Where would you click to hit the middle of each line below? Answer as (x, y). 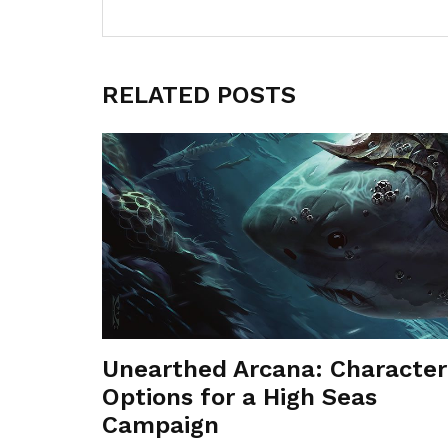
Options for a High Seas (239, 397)
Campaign (160, 425)
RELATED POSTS (199, 95)
